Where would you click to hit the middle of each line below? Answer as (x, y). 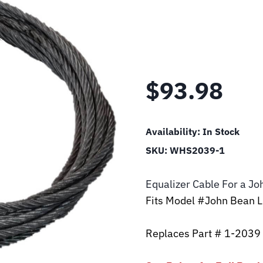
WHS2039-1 (197, 150)
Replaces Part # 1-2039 (203, 233)
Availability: (174, 131)
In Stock (221, 131)
